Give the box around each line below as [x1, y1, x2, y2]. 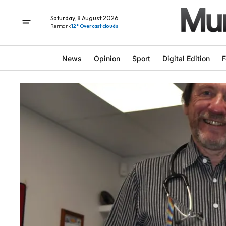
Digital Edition [162, 53, 210, 63]
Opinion [93, 53, 120, 63]
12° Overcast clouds [71, 22, 118, 29]
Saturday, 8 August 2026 [50, 14, 118, 22]
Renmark [50, 22, 72, 29]
